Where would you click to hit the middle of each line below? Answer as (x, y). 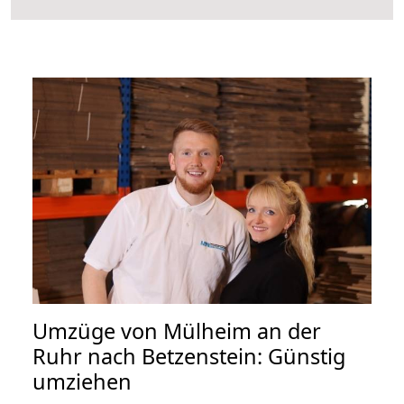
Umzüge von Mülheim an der (177, 331)
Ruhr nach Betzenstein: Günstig (189, 356)
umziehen (82, 381)
